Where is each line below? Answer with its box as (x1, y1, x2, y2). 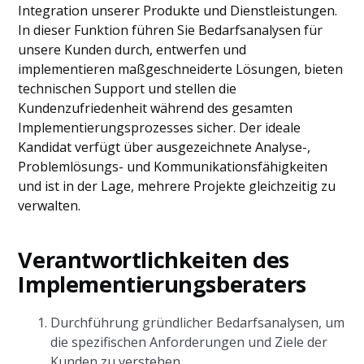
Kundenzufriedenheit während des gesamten (18, 99, 293, 117)
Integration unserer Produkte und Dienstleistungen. (18, 2, 338, 19)
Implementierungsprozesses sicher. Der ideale (18, 119, 301, 136)
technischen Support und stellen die (18, 80, 237, 97)
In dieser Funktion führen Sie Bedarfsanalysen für (18, 21, 323, 39)
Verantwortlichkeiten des (18, 245, 289, 275)
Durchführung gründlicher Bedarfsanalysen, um (50, 314, 345, 331)
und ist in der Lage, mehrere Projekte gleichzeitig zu (18, 177, 336, 195)
